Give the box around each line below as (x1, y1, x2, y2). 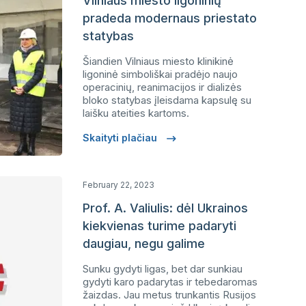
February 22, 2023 (83, 180, 154, 190)
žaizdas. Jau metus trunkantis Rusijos (83, 288, 256, 301)
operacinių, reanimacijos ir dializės (83, 81, 242, 94)
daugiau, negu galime (83, 236, 205, 251)
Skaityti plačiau (83, 132, 160, 143)
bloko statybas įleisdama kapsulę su (83, 94, 251, 107)
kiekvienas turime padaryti (83, 219, 236, 233)
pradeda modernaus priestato (83, 11, 257, 25)
